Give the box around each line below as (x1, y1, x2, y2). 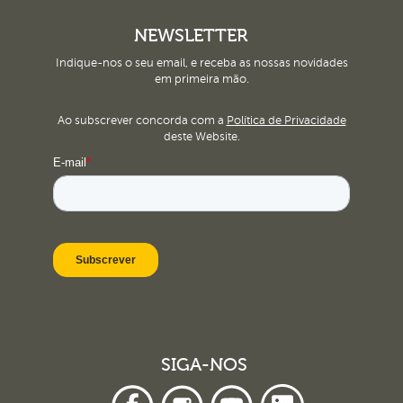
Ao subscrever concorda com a (57, 114, 227, 127)
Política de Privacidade (226, 114, 346, 127)
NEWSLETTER (133, 25, 247, 46)
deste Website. (163, 130, 240, 143)
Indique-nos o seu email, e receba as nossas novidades (55, 57, 348, 69)
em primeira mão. (154, 73, 249, 85)
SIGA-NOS (160, 354, 247, 375)
